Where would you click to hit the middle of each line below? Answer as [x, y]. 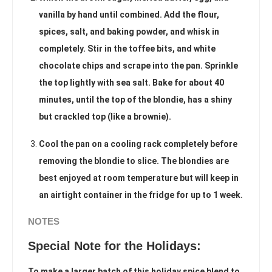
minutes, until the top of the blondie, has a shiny [135, 99]
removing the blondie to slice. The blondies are [134, 161]
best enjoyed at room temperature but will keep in [139, 178]
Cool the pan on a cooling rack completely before [138, 144]
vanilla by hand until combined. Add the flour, [129, 14]
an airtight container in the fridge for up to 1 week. [141, 195]
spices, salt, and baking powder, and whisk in [129, 31]
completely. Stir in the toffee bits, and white [127, 48]
